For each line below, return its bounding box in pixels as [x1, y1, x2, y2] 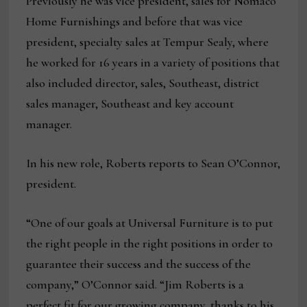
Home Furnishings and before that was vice [26, 14, 243, 29]
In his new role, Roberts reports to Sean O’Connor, [26, 156, 281, 171]
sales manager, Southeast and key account [26, 96, 234, 112]
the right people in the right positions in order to [26, 236, 273, 251]
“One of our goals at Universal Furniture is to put [26, 215, 273, 231]
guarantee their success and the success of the [26, 256, 251, 272]
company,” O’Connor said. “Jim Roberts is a [26, 277, 245, 293]
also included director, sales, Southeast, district [26, 75, 260, 91]
